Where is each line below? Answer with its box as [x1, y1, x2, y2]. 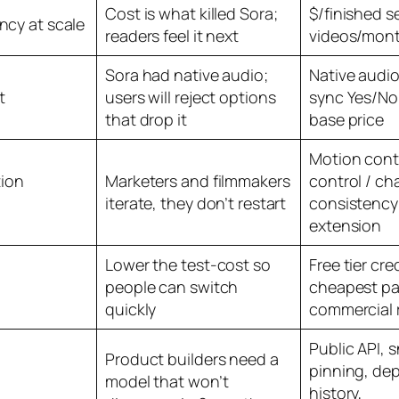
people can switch [105, 275, 239, 297]
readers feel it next [105, 24, 239, 46]
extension [309, 214, 382, 236]
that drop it [105, 108, 187, 130]
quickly [105, 297, 157, 320]
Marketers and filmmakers [105, 169, 290, 191]
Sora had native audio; [105, 63, 268, 85]
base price [309, 108, 385, 130]
